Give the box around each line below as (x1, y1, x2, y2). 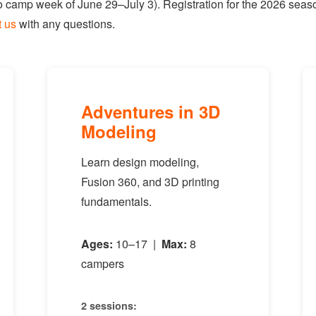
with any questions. (16, 16, 115, 32)
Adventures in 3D (80, 99, 220, 123)
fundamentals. (80, 193, 152, 209)
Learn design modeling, (80, 154, 199, 170)
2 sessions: (80, 298, 137, 312)
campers (80, 255, 124, 272)
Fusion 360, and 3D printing (80, 174, 219, 190)
